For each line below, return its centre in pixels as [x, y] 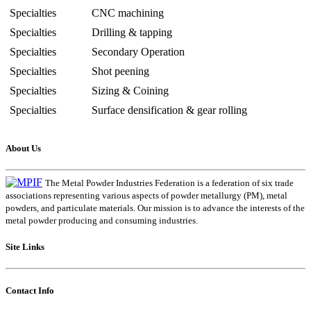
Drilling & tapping [132, 32]
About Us [23, 148]
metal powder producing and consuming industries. [102, 221]
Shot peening [120, 71]
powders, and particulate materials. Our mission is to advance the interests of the [155, 208]
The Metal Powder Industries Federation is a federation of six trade [169, 183]
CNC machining [128, 12]
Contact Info [30, 290]
